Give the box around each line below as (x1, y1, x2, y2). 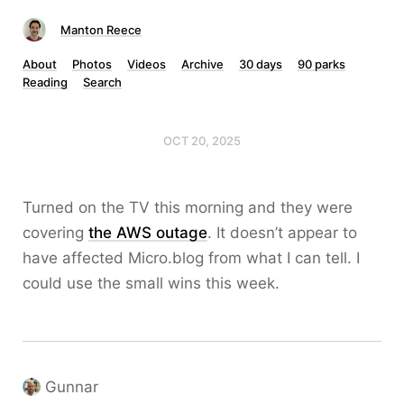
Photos (72, 57, 112, 71)
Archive (181, 57, 224, 71)
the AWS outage (88, 224, 207, 242)
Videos (127, 57, 166, 71)
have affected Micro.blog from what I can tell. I (23, 249, 360, 267)
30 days (239, 57, 282, 71)
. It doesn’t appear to (207, 224, 357, 242)
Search (83, 75, 122, 89)
